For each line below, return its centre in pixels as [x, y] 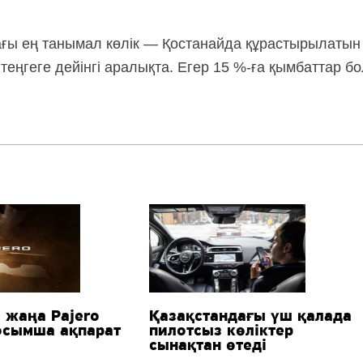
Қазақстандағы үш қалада [251, 316]
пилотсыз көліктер [222, 331]
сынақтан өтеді [208, 346]
